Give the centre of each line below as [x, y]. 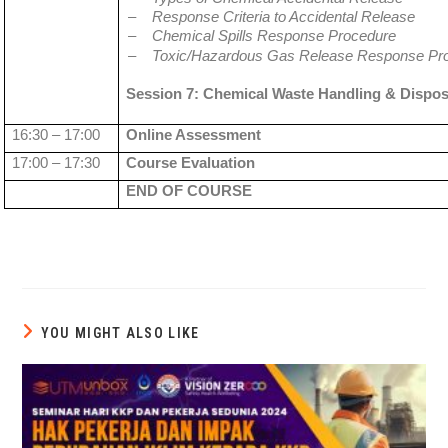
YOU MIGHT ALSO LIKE [120, 333]
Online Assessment [193, 135]
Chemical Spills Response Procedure [274, 36]
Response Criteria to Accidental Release [284, 17]
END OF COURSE [188, 191]
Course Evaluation [190, 163]
